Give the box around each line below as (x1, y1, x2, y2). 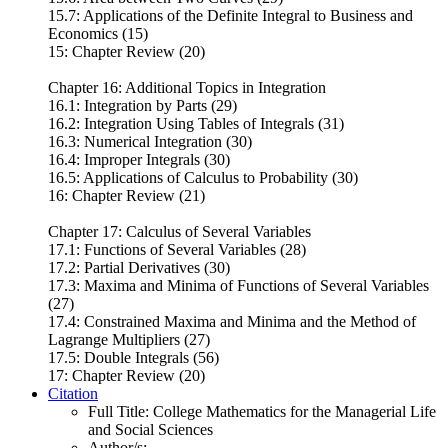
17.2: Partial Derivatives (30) (48, 258, 230, 276)
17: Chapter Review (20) (48, 366, 205, 384)
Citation (48, 384, 98, 402)
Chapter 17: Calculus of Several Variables (48, 222, 311, 240)
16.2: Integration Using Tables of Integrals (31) (48, 114, 344, 132)
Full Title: (88, 402, 153, 420)
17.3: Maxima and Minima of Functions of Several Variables (48, 276, 429, 294)
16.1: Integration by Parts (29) (48, 96, 237, 114)
